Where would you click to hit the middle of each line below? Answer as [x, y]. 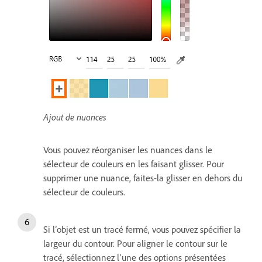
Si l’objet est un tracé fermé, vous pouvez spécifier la [142, 229]
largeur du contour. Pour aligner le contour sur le [135, 243]
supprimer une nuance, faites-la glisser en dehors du [143, 177]
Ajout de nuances [75, 117]
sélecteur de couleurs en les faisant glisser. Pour [134, 163]
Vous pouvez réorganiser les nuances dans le [128, 149]
